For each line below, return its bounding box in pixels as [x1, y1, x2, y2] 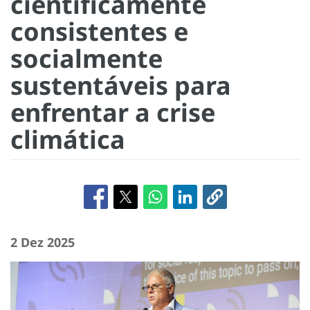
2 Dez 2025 [10, 233, 75, 250]
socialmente [10, 41, 163, 75]
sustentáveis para [10, 68, 231, 102]
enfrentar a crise [10, 95, 215, 129]
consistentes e [10, 14, 188, 48]
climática [10, 122, 125, 156]
